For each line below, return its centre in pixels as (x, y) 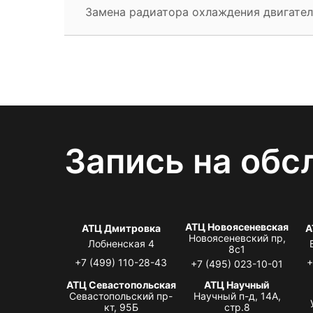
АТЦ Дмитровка (121, 228)
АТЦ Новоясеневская (237, 226)
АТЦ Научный (237, 284)
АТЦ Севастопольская (121, 284)
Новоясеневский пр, (237, 238)
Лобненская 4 (121, 243)
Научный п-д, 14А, (237, 296)
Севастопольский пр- (121, 296)
